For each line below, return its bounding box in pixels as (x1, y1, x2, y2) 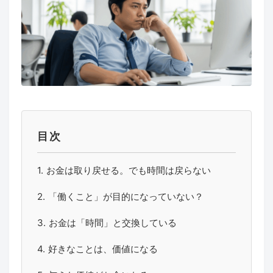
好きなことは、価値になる (48, 243, 158, 255)
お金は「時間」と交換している (49, 217, 177, 229)
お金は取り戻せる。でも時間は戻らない (46, 165, 211, 177)
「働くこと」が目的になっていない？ (48, 191, 204, 203)
